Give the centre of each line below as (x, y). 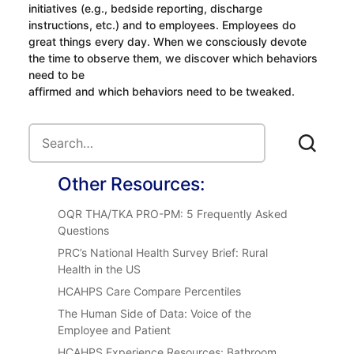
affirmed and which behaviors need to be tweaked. (161, 91)
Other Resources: (132, 184)
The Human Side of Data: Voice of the (155, 313)
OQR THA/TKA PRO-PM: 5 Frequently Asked (173, 213)
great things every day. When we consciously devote (167, 41)
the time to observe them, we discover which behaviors (173, 58)
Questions (84, 230)
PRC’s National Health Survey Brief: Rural (163, 252)
